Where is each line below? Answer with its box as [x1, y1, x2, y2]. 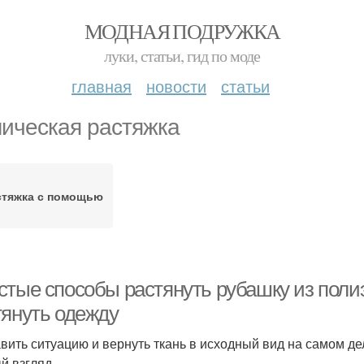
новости [146, 74, 206, 97]
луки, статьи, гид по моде [104, 45, 260, 67]
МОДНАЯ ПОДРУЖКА [84, 17, 280, 45]
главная [71, 74, 132, 97]
